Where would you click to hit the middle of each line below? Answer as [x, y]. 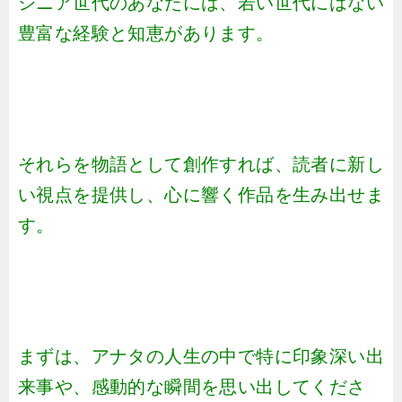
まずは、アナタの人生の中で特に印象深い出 [201, 356]
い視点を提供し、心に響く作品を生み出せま [201, 195]
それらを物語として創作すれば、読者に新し [201, 164]
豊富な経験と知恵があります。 [146, 33]
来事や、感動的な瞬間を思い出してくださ [192, 387]
